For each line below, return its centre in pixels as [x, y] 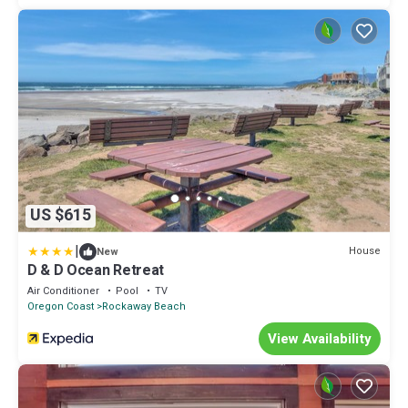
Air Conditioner [63, 291]
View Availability [320, 338]
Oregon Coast [61, 306]
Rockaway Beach [144, 306]
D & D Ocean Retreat [96, 270]
